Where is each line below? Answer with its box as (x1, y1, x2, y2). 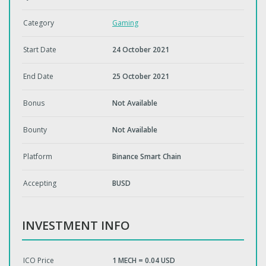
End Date (23, 71, 53, 82)
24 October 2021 (112, 45, 169, 55)
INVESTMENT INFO (22, 217, 130, 234)
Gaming (112, 18, 138, 28)
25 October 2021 (112, 71, 169, 82)
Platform (23, 151, 52, 162)
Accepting (23, 178, 56, 189)
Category (23, 18, 54, 28)
